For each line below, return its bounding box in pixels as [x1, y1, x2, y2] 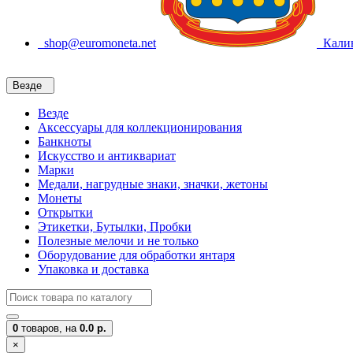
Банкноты [38, 135, 91, 148]
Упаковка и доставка [38, 262, 149, 276]
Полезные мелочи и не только [38, 234, 199, 247]
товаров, [18, 322, 65, 334]
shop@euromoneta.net [38, 36, 156, 50]
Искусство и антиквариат [38, 149, 176, 162]
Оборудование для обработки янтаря [38, 248, 235, 262]
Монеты [38, 191, 82, 205]
